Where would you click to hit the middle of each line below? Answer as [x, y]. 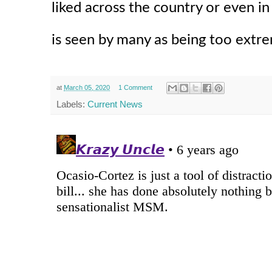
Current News [115, 104]
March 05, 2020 [87, 88]
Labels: [72, 104]
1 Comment [135, 88]
